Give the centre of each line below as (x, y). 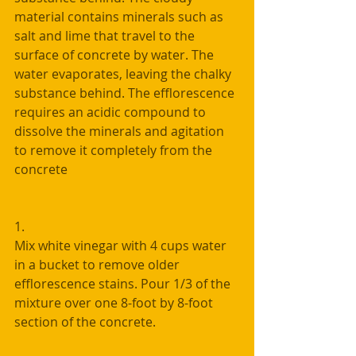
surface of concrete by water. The (116, 55)
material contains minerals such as (120, 17)
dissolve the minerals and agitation (121, 131)
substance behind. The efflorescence (126, 93)
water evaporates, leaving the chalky (124, 74)
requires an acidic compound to (112, 112)
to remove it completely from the (115, 150)
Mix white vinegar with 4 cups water (122, 246)
